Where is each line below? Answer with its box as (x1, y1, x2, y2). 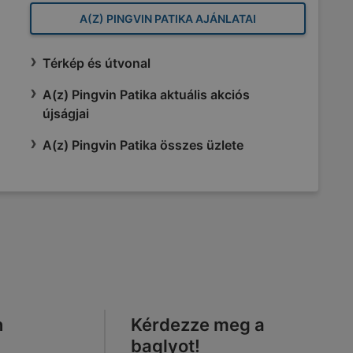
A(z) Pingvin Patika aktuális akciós (43, 87, 250, 102)
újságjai (43, 106, 89, 121)
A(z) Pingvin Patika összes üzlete (43, 137, 243, 153)
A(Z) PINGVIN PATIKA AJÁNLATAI (80, 12, 256, 25)
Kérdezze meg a (131, 314, 265, 335)
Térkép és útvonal (43, 55, 150, 71)
